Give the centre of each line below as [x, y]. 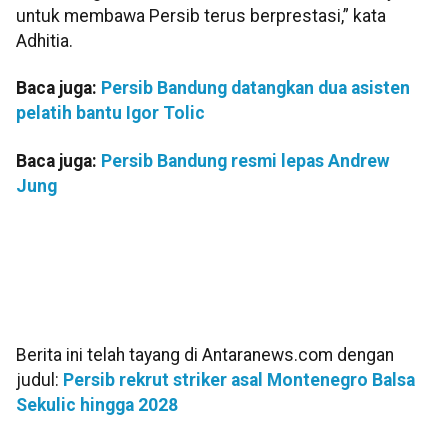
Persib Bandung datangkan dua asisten [255, 88]
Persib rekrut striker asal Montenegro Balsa [239, 380]
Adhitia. [44, 40]
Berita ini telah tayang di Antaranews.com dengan [205, 355]
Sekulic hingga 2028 [97, 405]
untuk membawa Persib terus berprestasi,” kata [201, 15]
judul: [39, 380]
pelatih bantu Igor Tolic [110, 113]
